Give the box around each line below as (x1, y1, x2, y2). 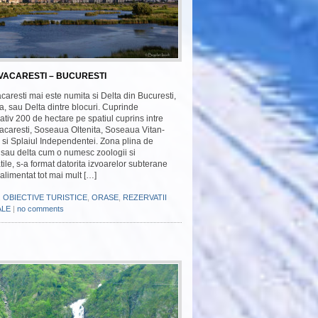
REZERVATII (123, 193, 167, 202)
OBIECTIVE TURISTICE (3, 193, 87, 202)
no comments (17, 204, 64, 213)
